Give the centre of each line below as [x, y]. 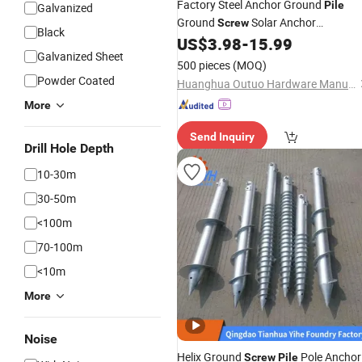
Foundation [206, 40]
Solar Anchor [282, 22]
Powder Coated [76, 80]
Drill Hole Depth [69, 148]
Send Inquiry [222, 137]
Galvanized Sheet [80, 56]
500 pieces [204, 65]
